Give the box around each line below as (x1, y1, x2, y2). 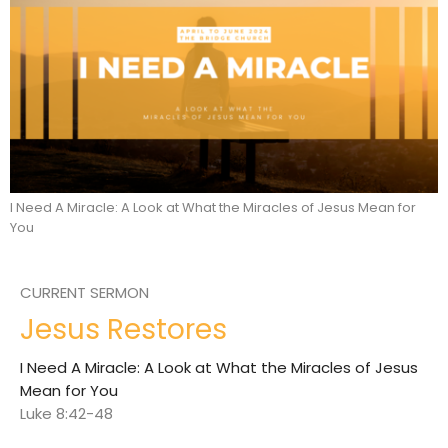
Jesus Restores (20, 310, 227, 350)
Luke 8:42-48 (20, 403, 113, 425)
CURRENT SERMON (20, 282, 149, 304)
